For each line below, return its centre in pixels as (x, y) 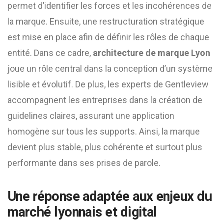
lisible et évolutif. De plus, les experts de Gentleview (108, 84)
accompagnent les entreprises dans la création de (105, 100)
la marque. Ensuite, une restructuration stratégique (106, 21)
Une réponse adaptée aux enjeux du (110, 196)
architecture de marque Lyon (151, 53)
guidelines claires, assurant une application (91, 116)
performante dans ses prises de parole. (84, 163)
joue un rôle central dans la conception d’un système (110, 69)
